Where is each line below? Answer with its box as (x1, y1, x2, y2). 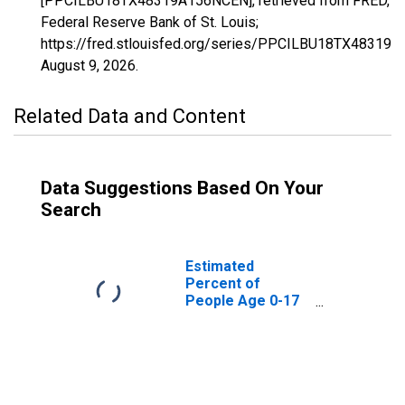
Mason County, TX (185, 326, 308, 344)
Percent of (185, 275, 260, 292)
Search (41, 199, 101, 221)
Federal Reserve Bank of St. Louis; (41, 14, 259, 31)
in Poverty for (185, 309, 281, 326)
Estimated (185, 258, 254, 275)
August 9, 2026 (41, 57, 136, 74)
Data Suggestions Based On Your (41, 177, 324, 199)
